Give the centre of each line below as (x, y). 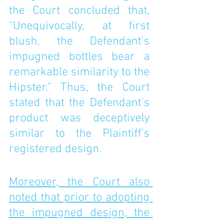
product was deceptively (79, 118)
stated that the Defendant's (79, 103)
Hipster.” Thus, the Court (79, 88)
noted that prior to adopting (79, 198)
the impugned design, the (79, 213)
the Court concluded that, (79, 11)
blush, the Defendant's (79, 42)
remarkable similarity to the (79, 72)
